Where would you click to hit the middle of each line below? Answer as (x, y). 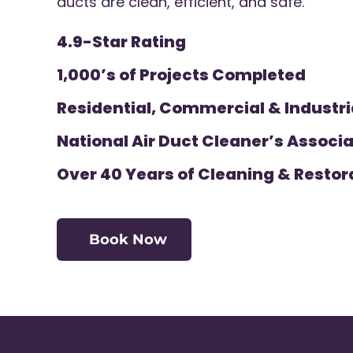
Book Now (128, 240)
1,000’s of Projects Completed (181, 75)
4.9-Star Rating (121, 42)
